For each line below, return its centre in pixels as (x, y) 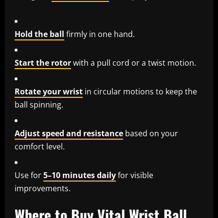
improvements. (43, 189)
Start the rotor (43, 63)
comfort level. (40, 147)
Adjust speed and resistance (69, 134)
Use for (29, 175)
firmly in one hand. (100, 34)
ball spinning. (39, 105)
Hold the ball (39, 34)
